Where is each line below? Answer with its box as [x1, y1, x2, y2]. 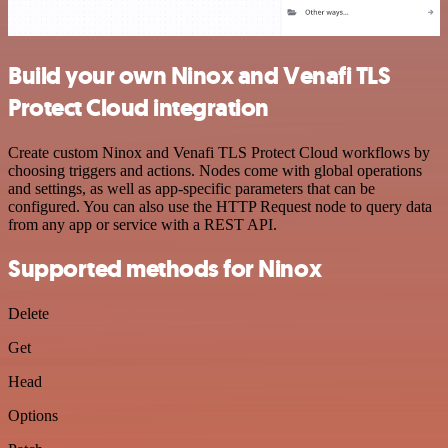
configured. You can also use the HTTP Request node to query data [8, 197, 432, 215]
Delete [8, 305, 49, 323]
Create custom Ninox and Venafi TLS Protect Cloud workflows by [8, 143, 430, 161]
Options [8, 407, 58, 425]
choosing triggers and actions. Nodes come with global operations [8, 161, 422, 179]
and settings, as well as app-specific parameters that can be [8, 179, 375, 197]
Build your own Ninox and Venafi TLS [8, 59, 391, 92]
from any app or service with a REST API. [8, 215, 277, 233]
